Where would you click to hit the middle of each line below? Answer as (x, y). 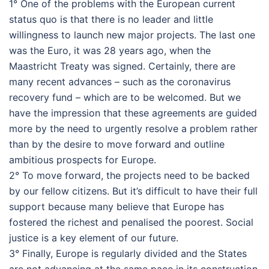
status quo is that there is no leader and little (111, 19)
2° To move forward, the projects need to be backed (129, 175)
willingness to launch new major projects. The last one (132, 35)
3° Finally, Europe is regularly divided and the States (128, 253)
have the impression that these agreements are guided (133, 113)
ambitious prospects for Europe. (83, 160)
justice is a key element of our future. (94, 238)
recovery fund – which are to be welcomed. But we (125, 97)
